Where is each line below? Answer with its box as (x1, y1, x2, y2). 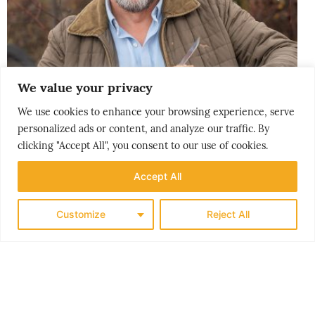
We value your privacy (18, 79, 153, 96)
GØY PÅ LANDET (7, 184, 124, 200)
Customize (56, 207, 105, 220)
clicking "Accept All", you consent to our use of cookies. (18, 139, 268, 152)
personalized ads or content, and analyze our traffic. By (18, 122, 269, 135)
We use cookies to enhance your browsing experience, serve (18, 105, 295, 118)
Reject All (207, 207, 250, 220)
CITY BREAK (7, 167, 61, 178)
